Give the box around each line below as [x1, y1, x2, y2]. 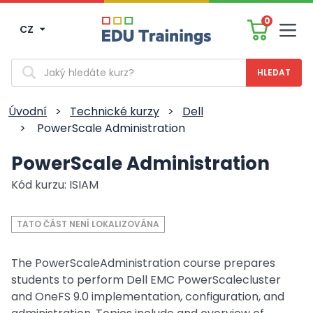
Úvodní [8, 103, 47, 119]
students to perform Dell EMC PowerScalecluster [11, 272, 281, 288]
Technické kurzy [70, 103, 159, 119]
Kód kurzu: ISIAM [11, 177, 99, 193]
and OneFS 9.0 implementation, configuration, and [11, 289, 284, 305]
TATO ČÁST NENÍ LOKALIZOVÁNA [17, 218, 159, 230]
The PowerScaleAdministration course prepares [11, 255, 275, 271]
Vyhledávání [10, 58, 74, 72]
